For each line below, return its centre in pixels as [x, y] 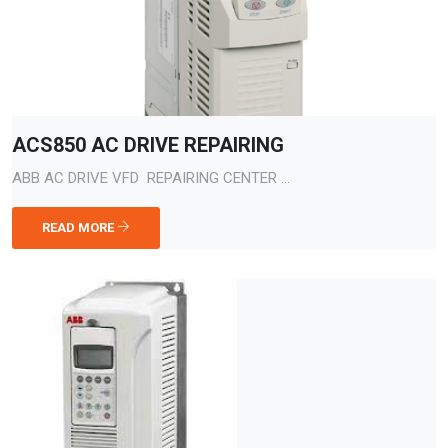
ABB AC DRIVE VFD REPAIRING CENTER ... [151, 178]
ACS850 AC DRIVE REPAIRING [148, 145]
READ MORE [79, 227]
